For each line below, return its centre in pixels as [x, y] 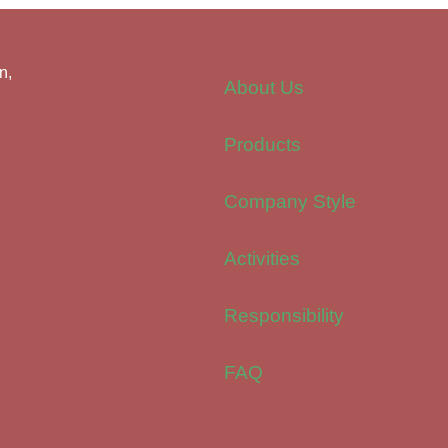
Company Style [290, 202]
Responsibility [284, 316]
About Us [264, 88]
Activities [262, 259]
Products [262, 145]
